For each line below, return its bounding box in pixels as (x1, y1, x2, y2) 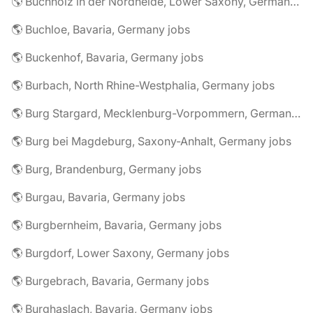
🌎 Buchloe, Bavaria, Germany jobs (11, 22, 190, 36)
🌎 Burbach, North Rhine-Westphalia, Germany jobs (11, 78, 275, 92)
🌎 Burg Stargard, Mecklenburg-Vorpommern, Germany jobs (291, 106, 300, 120)
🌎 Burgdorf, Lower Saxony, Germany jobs (11, 246, 229, 260)
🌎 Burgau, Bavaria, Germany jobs (11, 190, 185, 204)
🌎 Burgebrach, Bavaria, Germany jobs (11, 274, 209, 288)
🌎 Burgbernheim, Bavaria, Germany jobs (11, 218, 221, 232)
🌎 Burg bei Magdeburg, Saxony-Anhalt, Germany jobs (11, 134, 291, 148)
